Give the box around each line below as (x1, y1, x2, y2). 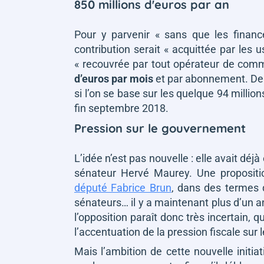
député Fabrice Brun (74, 181, 171, 194)
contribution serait (74, 43, 164, 55)
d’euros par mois (74, 72, 153, 85)
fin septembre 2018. (74, 102, 169, 114)
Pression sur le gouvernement (74, 121, 246, 136)
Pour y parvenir (74, 28, 155, 41)
